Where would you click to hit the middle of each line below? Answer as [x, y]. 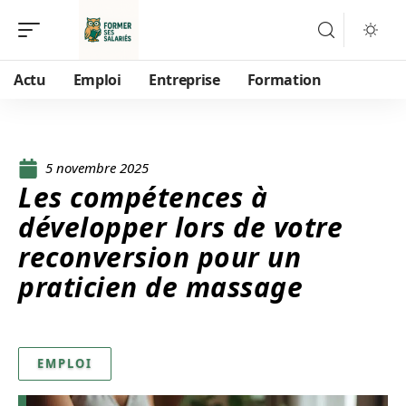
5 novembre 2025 [97, 168]
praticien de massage [160, 287]
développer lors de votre [180, 227]
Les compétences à [143, 197]
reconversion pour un [159, 257]
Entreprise [184, 80]
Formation [284, 80]
